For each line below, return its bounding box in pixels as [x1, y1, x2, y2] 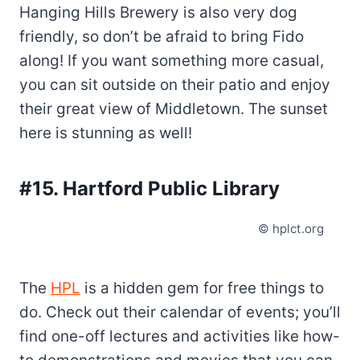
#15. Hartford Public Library [19, 177, 280, 201]
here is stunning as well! [19, 124, 192, 143]
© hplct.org [258, 221, 324, 237]
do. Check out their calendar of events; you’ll [19, 303, 341, 322]
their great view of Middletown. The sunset [19, 100, 328, 119]
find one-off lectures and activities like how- [19, 327, 340, 346]
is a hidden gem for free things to [80, 279, 324, 298]
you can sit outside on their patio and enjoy [19, 76, 330, 95]
